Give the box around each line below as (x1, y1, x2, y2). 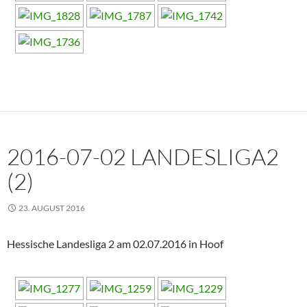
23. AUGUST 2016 (19, 203, 85, 214)
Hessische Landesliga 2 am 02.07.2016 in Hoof (7, 237, 223, 251)
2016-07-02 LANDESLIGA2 (7, 143, 279, 171)
